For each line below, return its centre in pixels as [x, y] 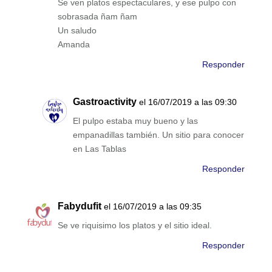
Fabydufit [79, 206]
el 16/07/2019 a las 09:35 [152, 207]
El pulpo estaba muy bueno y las [135, 121]
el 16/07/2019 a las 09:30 [188, 102]
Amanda [73, 45]
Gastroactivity [104, 102]
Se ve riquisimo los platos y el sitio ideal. [134, 226]
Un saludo [77, 31]
